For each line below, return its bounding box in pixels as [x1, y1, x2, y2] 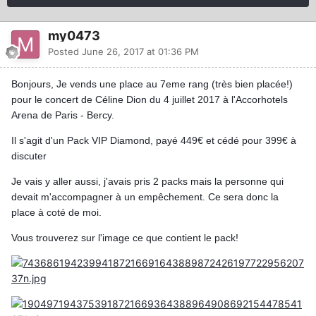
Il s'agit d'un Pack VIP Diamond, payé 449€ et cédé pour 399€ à [11, 135, 296, 147]
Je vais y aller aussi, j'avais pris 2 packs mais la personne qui [11, 176, 284, 188]
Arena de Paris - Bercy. [11, 109, 114, 121]
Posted [48, 46, 82, 58]
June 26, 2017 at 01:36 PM [82, 46, 199, 58]
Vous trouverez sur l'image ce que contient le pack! [11, 232, 238, 244]
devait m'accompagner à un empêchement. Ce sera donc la [11, 191, 279, 203]
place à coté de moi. [11, 207, 102, 219]
